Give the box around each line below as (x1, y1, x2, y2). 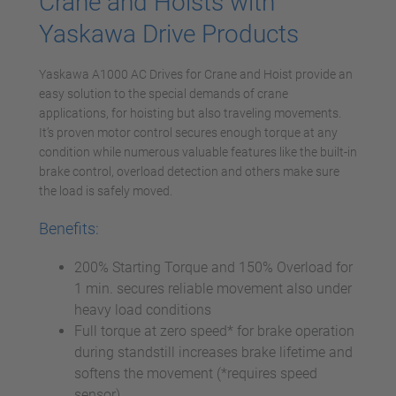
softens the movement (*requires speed (74, 365, 317, 382)
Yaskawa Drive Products (39, 19, 299, 49)
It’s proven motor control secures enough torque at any (39, 126, 338, 140)
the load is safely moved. (39, 184, 172, 198)
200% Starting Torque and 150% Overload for (74, 259, 353, 276)
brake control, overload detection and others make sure (39, 164, 339, 179)
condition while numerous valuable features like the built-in (39, 145, 357, 159)
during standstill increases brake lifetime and (74, 344, 353, 361)
